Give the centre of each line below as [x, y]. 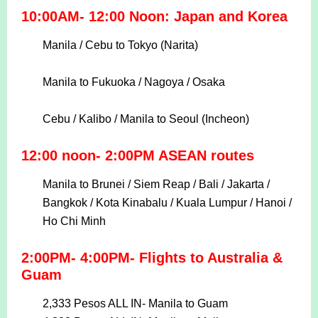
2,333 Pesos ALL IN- [95, 304]
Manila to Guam [188, 304]
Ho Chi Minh [74, 221]
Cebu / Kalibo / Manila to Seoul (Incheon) [146, 119]
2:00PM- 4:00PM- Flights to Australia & [152, 258]
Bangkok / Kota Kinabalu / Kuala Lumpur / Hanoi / [167, 203]
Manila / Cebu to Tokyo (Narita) [120, 45]
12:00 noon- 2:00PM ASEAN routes [137, 156]
